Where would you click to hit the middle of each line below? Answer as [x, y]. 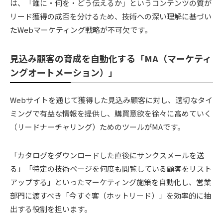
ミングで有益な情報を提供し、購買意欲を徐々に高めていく [111, 113]
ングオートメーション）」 [64, 72]
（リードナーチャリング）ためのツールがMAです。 [97, 127]
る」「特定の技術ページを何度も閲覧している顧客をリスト [111, 169]
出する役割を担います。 [51, 209]
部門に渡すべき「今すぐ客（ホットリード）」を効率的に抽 [111, 196]
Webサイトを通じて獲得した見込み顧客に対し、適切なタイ [111, 100]
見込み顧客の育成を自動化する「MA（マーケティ [111, 58]
